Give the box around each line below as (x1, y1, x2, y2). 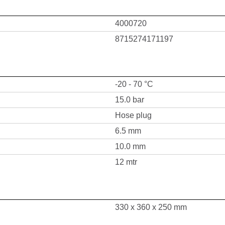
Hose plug (115, 111, 152, 120)
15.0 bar (115, 95, 144, 104)
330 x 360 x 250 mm (115, 203, 187, 211)
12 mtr (115, 158, 137, 166)
